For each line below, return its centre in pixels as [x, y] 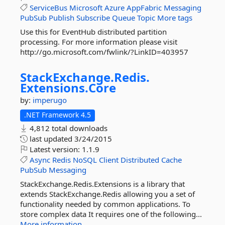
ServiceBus [48, 8]
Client [109, 160]
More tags [175, 18]
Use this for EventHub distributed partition [93, 32]
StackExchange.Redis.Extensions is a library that [102, 184]
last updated [51, 139]
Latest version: [55, 149]
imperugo [50, 100]
